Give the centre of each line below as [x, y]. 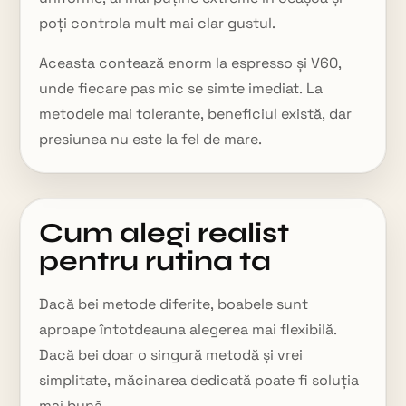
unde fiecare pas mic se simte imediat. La [181, 88]
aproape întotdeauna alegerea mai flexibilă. [188, 329]
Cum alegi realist [164, 233]
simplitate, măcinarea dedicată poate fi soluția [199, 380]
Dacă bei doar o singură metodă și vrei [171, 355]
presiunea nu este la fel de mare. [151, 139]
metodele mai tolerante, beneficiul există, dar [196, 114]
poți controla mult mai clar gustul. [158, 23]
